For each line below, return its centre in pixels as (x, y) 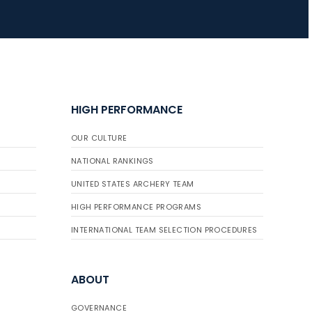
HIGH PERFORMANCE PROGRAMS (136, 207)
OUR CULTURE (99, 138)
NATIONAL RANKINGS (112, 161)
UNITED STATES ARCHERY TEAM (133, 184)
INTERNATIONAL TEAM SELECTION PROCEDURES (164, 230)
